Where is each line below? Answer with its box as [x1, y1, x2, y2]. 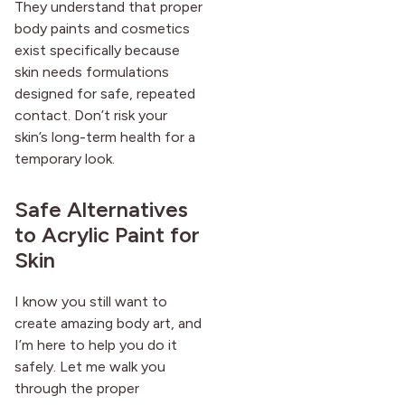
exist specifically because [14, 42, 180, 60]
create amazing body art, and [14, 315, 202, 333]
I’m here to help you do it [14, 336, 177, 354]
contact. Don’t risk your [14, 107, 167, 125]
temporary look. [14, 150, 115, 168]
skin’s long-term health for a [14, 128, 195, 146]
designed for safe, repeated [14, 85, 195, 103]
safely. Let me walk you [14, 358, 165, 376]
